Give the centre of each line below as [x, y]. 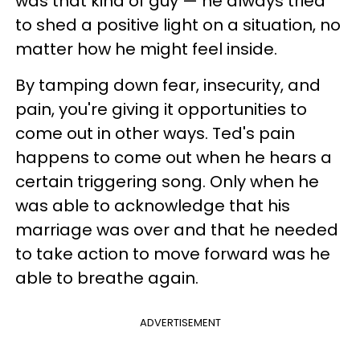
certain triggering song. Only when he [167, 182]
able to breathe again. [107, 278]
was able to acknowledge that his [153, 206]
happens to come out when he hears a [174, 157]
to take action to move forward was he [173, 254]
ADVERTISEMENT [180, 323]
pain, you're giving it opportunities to [161, 109]
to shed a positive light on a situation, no [178, 25]
